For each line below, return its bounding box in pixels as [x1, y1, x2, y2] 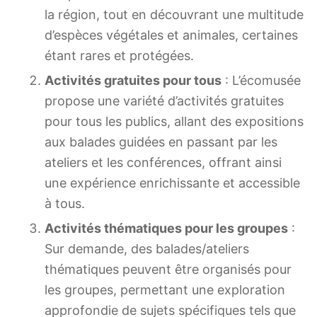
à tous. [45, 195, 85, 211]
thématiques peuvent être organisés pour [45, 261, 292, 277]
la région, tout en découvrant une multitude [45, 6, 304, 22]
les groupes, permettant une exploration [45, 282, 285, 297]
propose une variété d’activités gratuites [45, 93, 284, 108]
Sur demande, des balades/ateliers [45, 241, 249, 256]
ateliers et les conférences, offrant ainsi [45, 154, 282, 170]
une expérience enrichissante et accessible [45, 175, 300, 190]
